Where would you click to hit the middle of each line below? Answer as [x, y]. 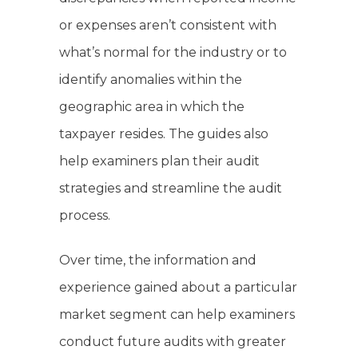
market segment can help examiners [177, 315]
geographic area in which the [152, 107]
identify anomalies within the [151, 80]
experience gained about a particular [178, 288]
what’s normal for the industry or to [173, 53]
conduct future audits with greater [173, 342]
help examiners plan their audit [159, 161]
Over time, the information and [158, 261]
